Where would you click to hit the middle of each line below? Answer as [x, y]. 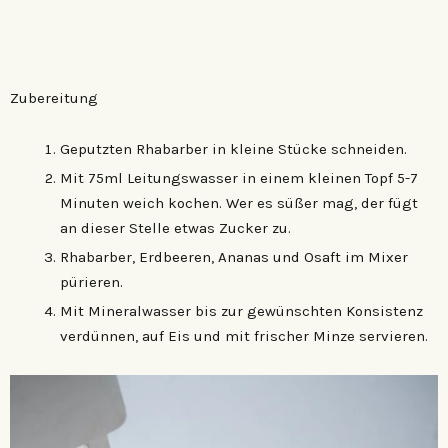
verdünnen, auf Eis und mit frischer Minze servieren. [244, 335]
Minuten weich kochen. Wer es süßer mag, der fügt [239, 202]
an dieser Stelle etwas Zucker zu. [175, 227]
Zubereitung [54, 97]
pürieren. [91, 281]
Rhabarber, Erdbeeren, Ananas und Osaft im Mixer [234, 256]
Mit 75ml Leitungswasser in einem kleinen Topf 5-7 [239, 177]
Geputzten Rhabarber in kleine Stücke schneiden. [233, 148]
